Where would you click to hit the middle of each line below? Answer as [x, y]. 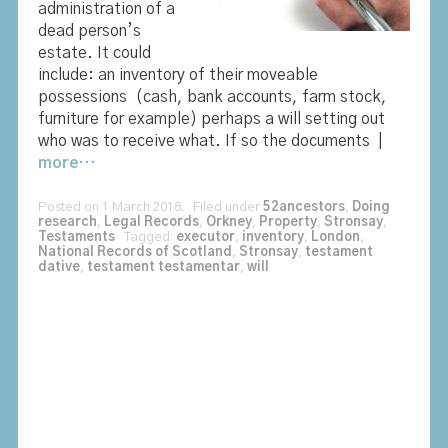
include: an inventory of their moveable [177, 74]
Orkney [228, 222]
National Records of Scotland [134, 252]
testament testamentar [163, 267]
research [67, 222]
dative [58, 267]
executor [205, 237]
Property [287, 222]
